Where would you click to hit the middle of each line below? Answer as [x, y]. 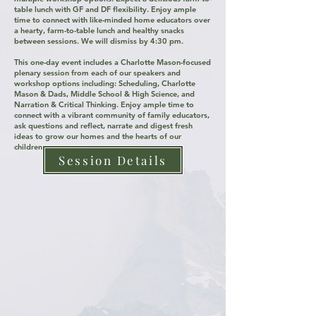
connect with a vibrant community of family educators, [112, 115]
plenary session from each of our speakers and [97, 73]
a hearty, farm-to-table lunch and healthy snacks [99, 30]
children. [30, 147]
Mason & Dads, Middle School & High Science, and [104, 94]
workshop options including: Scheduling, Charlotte [105, 83]
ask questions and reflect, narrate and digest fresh [103, 126]
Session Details [113, 160]
